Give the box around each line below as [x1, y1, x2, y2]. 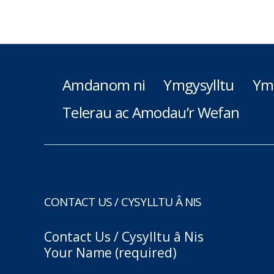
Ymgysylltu [163, 75, 234, 95]
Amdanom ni [62, 75, 146, 95]
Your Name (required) [44, 244, 177, 261]
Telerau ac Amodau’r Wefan [62, 102, 240, 122]
